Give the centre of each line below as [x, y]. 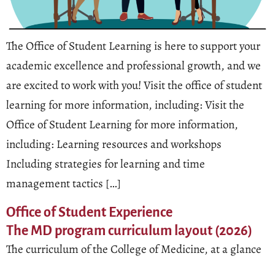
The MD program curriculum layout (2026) [129, 230]
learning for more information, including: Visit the [125, 105]
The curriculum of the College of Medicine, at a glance [134, 249]
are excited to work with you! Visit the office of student [134, 86]
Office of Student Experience [89, 212]
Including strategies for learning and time [106, 164]
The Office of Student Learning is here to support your [133, 46]
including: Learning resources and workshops [114, 145]
